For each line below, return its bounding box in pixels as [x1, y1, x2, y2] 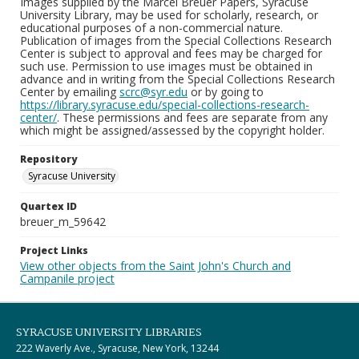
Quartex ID [20, 200, 77, 213]
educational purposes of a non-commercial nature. [20, 20, 283, 35]
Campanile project [20, 271, 115, 286]
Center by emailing [20, 84, 119, 99]
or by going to [188, 84, 264, 99]
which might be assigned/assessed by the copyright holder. [20, 123, 325, 138]
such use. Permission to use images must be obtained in [20, 58, 313, 74]
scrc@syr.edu [119, 84, 188, 99]
